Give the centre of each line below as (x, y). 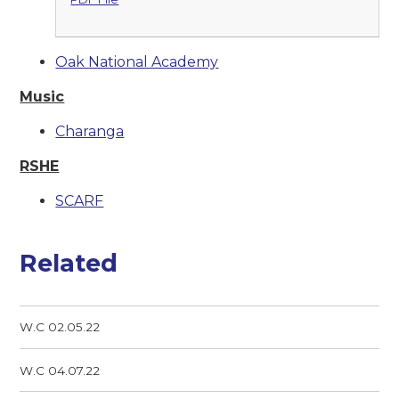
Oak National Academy (137, 62)
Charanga (90, 132)
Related (69, 264)
